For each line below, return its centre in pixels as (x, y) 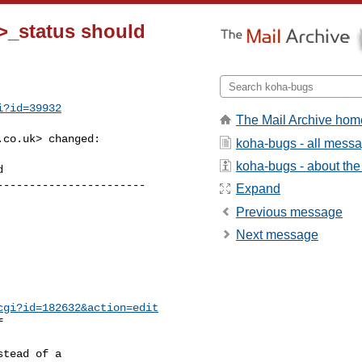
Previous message (289, 212)
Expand (258, 189)
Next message (277, 235)
